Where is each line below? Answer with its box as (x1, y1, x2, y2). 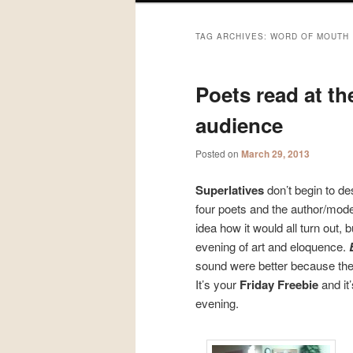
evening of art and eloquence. (195, 237, 349, 255)
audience (195, 110, 283, 140)
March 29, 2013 (241, 147, 310, 162)
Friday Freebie (240, 275, 318, 293)
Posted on (195, 147, 241, 161)
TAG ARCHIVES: (195, 31, 270, 43)
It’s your (195, 275, 240, 292)
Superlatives (195, 180, 264, 199)
